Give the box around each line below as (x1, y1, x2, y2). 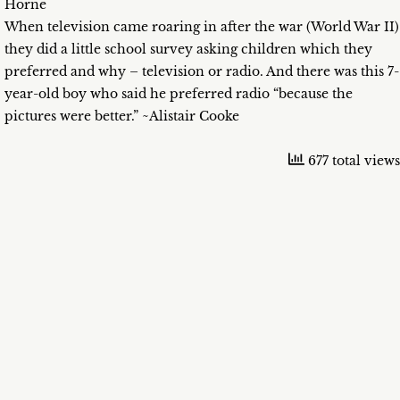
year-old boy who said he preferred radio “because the (4, 86, 353, 103)
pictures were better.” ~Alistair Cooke (4, 108, 239, 125)
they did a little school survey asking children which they (4, 41, 372, 58)
